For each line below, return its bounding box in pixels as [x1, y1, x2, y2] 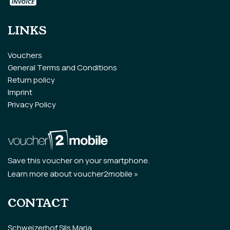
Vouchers [8, 50, 42, 61]
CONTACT [8, 195, 69, 209]
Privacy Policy [8, 99, 56, 110]
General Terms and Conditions [8, 62, 117, 73]
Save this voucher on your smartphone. [8, 155, 149, 166]
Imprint [8, 87, 32, 98]
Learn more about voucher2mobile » [8, 168, 138, 179]
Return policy [8, 74, 55, 86]
